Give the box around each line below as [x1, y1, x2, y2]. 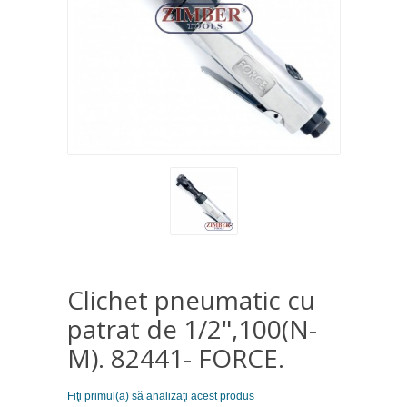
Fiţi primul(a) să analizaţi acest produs [66, 389, 254, 402]
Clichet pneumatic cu [66, 282, 315, 317]
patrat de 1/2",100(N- [66, 311, 317, 346]
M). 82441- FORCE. [66, 340, 284, 375]
